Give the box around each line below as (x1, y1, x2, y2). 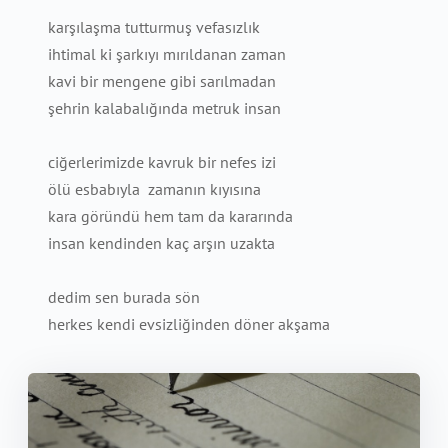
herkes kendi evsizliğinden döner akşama (48, 314, 330, 334)
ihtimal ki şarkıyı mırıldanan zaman (48, 44, 286, 64)
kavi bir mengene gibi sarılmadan (48, 71, 276, 91)
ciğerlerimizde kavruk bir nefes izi (48, 152, 276, 172)
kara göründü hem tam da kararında (48, 206, 293, 226)
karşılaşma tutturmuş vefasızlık (48, 17, 260, 37)
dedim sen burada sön (48, 287, 200, 307)
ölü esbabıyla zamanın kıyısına (48, 179, 261, 199)
